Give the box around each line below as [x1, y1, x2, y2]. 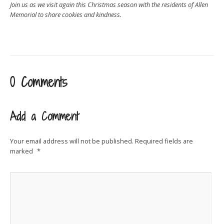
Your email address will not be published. [10, 136, 133, 145]
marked [10, 146, 34, 155]
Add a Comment [10, 108, 78, 124]
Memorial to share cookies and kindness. [10, 10, 121, 19]
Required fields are [135, 136, 193, 145]
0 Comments [10, 73, 67, 91]
